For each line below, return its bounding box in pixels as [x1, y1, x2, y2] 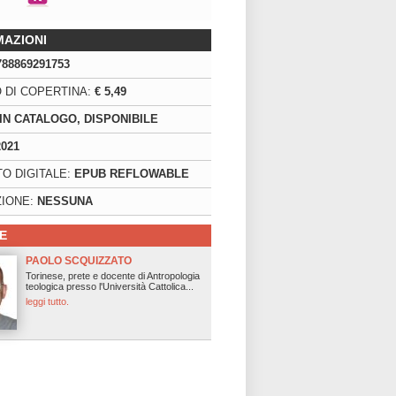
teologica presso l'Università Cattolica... [26, 281, 194, 292]
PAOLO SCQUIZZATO [26, 255, 132, 267]
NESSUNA [37, 194, 93, 208]
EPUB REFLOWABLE [74, 167, 189, 180]
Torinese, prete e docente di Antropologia [26, 270, 200, 281]
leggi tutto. [26, 296, 69, 307]
